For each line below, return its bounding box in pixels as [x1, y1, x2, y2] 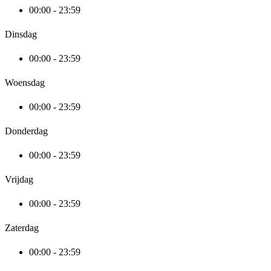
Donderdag [5, 126, 48, 137]
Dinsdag [5, 29, 37, 40]
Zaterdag [5, 223, 39, 233]
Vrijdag [5, 174, 33, 185]
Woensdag [5, 77, 45, 88]
